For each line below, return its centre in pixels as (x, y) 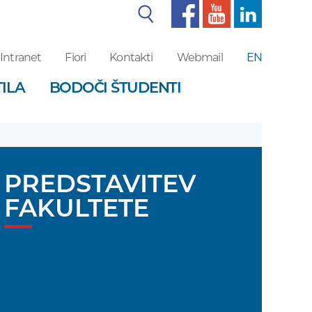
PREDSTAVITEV (100, 184)
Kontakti (131, 57)
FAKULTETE (77, 208)
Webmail (200, 57)
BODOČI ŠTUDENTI (115, 87)
